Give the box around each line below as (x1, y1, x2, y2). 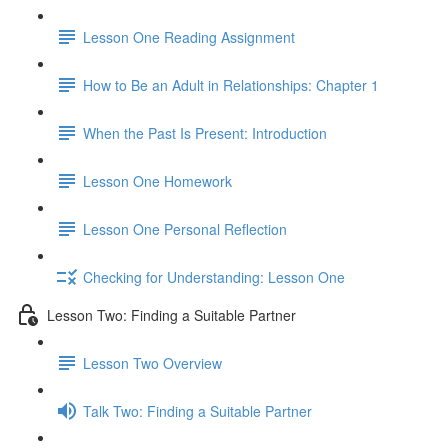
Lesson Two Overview (83, 352, 222, 373)
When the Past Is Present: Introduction (83, 122, 327, 143)
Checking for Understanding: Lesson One (83, 266, 345, 287)
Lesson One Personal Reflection (83, 218, 287, 239)
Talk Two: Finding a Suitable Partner (83, 400, 312, 421)
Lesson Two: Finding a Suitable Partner (47, 304, 296, 325)
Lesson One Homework (83, 170, 232, 191)
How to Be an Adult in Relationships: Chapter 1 (83, 74, 379, 95)
